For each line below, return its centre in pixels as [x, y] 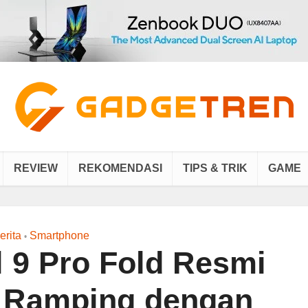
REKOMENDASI [120, 168]
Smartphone [59, 235]
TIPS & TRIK [215, 168]
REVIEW [36, 168]
